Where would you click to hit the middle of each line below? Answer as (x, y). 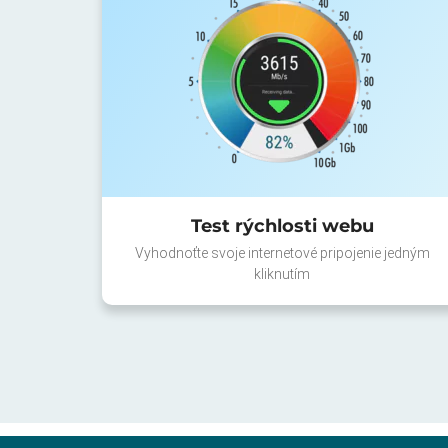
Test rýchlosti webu (282, 225)
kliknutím (282, 273)
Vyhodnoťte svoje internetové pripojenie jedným (282, 252)
